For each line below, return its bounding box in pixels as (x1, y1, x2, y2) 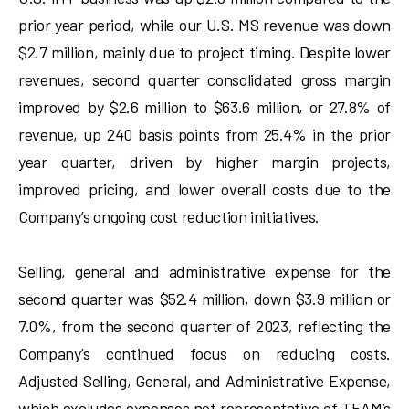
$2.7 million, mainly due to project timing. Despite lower (18, 42, 391, 62)
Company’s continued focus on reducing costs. (18, 343, 391, 363)
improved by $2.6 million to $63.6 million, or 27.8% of (18, 97, 391, 117)
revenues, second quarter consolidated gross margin (18, 69, 391, 89)
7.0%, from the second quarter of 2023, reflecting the (18, 316, 391, 336)
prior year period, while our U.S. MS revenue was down (18, 15, 391, 35)
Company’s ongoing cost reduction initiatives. (18, 206, 320, 226)
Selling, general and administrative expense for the (18, 261, 391, 281)
